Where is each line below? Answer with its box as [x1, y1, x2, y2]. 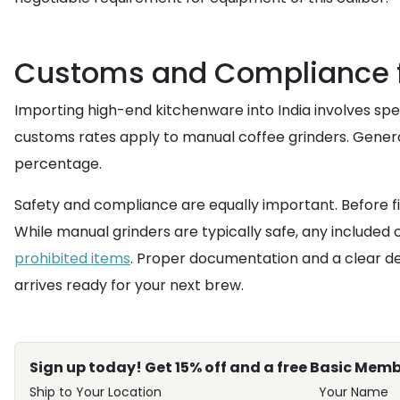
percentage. [14, 154, 102, 174]
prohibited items [14, 248, 130, 269]
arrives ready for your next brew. [14, 275, 244, 296]
